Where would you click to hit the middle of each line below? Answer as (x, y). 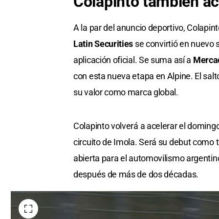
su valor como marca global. (126, 92)
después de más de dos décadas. (136, 175)
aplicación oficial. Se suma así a (133, 60)
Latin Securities (103, 44)
